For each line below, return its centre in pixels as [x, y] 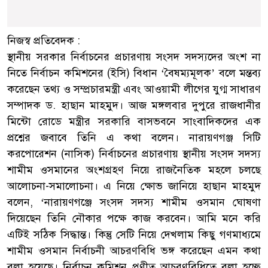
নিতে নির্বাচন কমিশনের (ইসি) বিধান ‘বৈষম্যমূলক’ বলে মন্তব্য [134, 73]
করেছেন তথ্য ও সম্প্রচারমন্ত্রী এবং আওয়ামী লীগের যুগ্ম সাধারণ [134, 89]
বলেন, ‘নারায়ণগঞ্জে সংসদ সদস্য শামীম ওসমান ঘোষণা [134, 202]
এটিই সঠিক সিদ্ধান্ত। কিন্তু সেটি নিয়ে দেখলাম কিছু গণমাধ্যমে [134, 234]
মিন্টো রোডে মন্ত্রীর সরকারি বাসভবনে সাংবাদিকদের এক [134, 121]
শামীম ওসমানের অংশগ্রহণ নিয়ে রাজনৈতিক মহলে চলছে [134, 170]
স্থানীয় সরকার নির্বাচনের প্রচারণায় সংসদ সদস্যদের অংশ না [134, 57]
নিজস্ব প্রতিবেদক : [44, 40]
